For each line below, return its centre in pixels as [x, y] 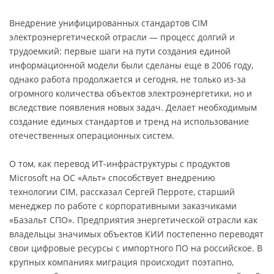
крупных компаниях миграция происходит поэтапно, [121, 262]
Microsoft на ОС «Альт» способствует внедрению [112, 177]
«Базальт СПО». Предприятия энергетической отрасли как [133, 220]
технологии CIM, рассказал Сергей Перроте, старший [122, 191]
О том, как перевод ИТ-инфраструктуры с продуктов [120, 163]
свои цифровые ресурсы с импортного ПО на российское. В [136, 248]
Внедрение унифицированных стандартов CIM [109, 23]
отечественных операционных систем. [92, 135]
